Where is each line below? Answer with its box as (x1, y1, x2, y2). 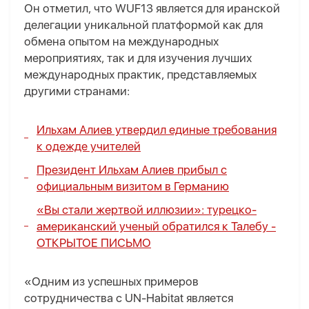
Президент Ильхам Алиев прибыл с (37, 163, 227, 177)
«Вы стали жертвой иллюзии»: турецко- (37, 203, 257, 217)
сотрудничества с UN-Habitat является (24, 291, 233, 306)
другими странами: (24, 84, 130, 99)
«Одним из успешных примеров (24, 275, 199, 289)
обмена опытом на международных (24, 34, 219, 49)
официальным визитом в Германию (37, 179, 229, 194)
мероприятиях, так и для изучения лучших (24, 51, 252, 66)
